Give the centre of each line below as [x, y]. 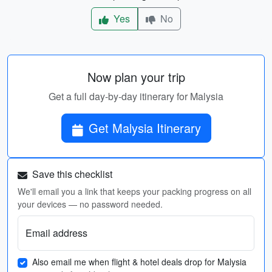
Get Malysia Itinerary [144, 128]
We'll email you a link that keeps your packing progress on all [134, 191]
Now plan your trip [136, 77]
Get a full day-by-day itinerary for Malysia [136, 96]
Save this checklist [71, 174]
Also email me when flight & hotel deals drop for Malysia [139, 262]
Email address [56, 233]
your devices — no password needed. [90, 204]
